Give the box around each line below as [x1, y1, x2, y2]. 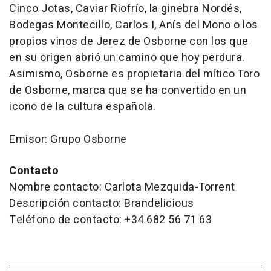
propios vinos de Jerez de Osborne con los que [9, 33, 249, 50]
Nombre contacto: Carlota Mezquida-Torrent [9, 179, 235, 196]
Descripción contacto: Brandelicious [9, 195, 194, 212]
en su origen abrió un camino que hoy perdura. [9, 50, 245, 67]
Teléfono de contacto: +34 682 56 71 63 [9, 212, 212, 229]
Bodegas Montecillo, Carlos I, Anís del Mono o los [9, 17, 258, 34]
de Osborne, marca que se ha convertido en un [9, 82, 246, 99]
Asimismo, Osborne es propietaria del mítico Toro [9, 66, 260, 83]
